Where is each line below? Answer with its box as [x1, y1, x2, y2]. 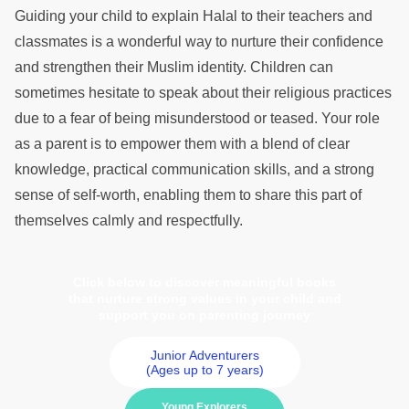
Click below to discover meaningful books [73, 275, 336, 290]
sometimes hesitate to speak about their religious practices [15, 85, 392, 100]
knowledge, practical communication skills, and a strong [15, 162, 374, 177]
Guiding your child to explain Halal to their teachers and [15, 8, 372, 24]
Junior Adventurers [150, 347, 259, 362]
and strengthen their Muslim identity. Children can [15, 59, 333, 75]
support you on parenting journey [99, 308, 310, 323]
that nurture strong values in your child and [68, 291, 341, 307]
